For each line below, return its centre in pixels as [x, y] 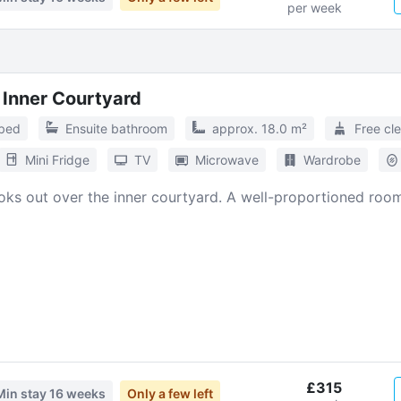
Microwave [226, 160]
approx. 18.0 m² [259, 128]
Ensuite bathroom [116, 128]
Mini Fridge [57, 160]
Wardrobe [332, 160]
